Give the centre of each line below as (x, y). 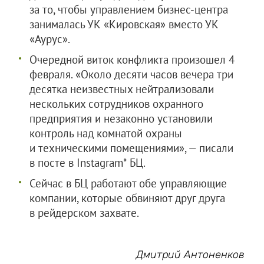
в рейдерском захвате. (84, 213)
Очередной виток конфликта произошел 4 (132, 60)
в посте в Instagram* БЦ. (88, 163)
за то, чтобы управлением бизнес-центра (129, 9)
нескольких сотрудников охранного (116, 104)
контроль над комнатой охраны (106, 133)
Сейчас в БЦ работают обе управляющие (128, 183)
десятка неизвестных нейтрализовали (122, 89)
